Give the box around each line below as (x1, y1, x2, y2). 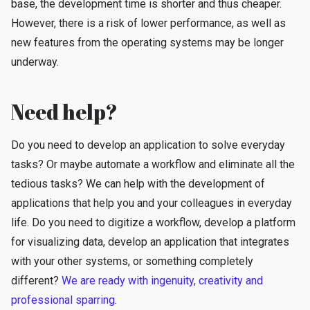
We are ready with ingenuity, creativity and (62, 274, 263, 287)
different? (11, 274, 62, 287)
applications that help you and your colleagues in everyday (11, 197, 292, 210)
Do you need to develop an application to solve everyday (11, 138, 285, 152)
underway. (11, 55, 59, 69)
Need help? (11, 98, 118, 126)
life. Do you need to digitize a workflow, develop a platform (11, 216, 295, 229)
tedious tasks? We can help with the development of (11, 177, 265, 190)
